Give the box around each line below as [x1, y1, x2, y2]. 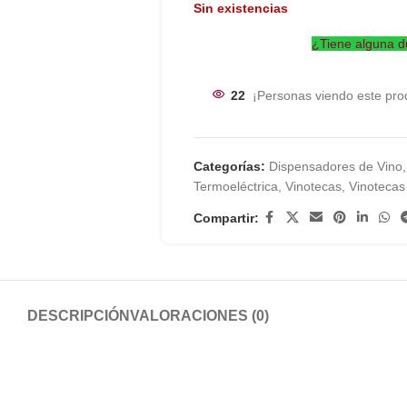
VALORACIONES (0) [130, 308, 269, 323]
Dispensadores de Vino [268, 159, 402, 174]
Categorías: [193, 159, 265, 174]
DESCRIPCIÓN [27, 308, 130, 323]
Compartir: [193, 210, 259, 225]
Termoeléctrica [193, 179, 278, 194]
